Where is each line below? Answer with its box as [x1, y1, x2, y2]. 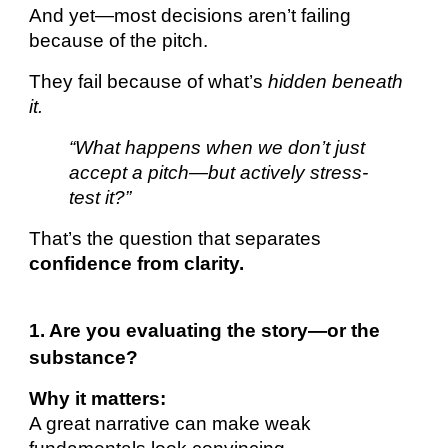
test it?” [69, 187, 132, 209]
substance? [29, 347, 139, 369]
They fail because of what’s [29, 71, 269, 93]
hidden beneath [268, 71, 404, 93]
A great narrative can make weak [29, 413, 312, 435]
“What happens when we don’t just [69, 137, 366, 159]
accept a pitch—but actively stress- [69, 162, 369, 184]
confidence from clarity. [29, 253, 245, 275]
